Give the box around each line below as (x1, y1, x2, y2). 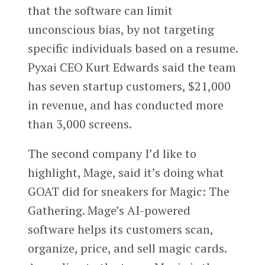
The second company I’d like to (27, 146, 196, 162)
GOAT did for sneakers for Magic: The (27, 183, 230, 200)
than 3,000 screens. (27, 116, 132, 132)
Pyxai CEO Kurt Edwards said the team (27, 59, 236, 76)
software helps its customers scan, (27, 221, 213, 238)
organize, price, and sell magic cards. (27, 240, 227, 257)
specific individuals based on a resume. (27, 40, 238, 57)
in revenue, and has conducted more (27, 97, 224, 114)
